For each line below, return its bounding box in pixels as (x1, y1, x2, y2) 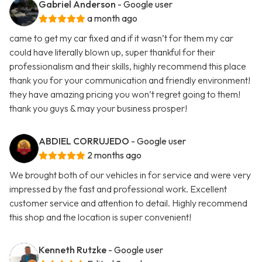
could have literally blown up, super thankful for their (9, 46, 215, 58)
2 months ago (87, 149, 142, 161)
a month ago (87, 12, 137, 25)
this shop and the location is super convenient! (9, 211, 191, 223)
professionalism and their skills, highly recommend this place (9, 60, 246, 73)
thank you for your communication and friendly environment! (9, 74, 250, 87)
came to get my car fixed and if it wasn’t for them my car (9, 32, 233, 44)
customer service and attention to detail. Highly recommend (9, 197, 247, 209)
